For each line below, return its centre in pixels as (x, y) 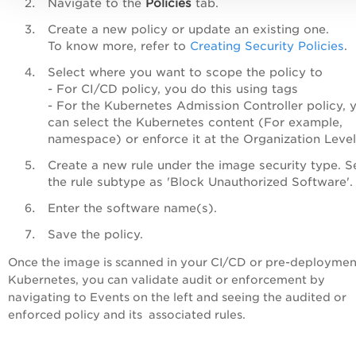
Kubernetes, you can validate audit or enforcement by (166, 279)
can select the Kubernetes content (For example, (195, 122)
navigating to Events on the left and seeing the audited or (177, 297)
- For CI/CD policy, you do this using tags (175, 88)
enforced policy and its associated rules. (127, 314)
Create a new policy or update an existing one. (190, 29)
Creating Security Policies (267, 45)
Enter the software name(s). (136, 207)
